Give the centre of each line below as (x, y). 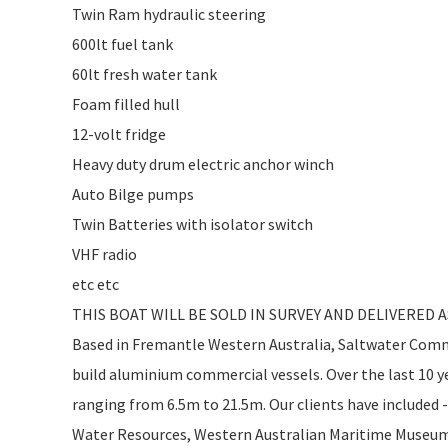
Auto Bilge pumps (133, 193)
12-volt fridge (119, 133)
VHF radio (104, 253)
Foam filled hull (126, 103)
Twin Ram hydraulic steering (169, 13)
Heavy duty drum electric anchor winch (203, 163)
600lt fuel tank (122, 43)
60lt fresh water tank (144, 73)
